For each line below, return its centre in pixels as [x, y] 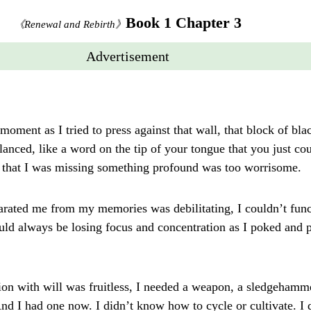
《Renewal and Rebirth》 [70, 24]
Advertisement [128, 56]
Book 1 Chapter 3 [184, 23]
